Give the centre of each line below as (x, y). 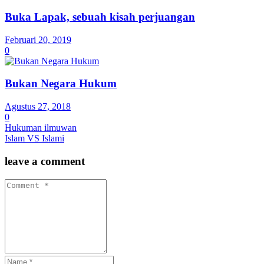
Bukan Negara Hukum (61, 84)
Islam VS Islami (34, 138)
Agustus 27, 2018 (38, 107)
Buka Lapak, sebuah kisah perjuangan (100, 16)
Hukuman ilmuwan (41, 128)
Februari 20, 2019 (38, 39)
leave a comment (45, 161)
